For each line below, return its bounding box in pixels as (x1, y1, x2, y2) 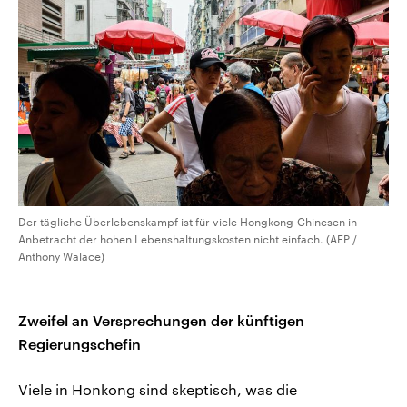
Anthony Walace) (18, 249, 104, 263)
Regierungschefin (18, 334, 141, 352)
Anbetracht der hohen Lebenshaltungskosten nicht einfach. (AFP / (18, 232, 357, 245)
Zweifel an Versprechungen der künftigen (18, 311, 304, 329)
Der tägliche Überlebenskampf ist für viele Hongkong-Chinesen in (18, 214, 357, 228)
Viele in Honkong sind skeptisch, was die (18, 380, 297, 398)
